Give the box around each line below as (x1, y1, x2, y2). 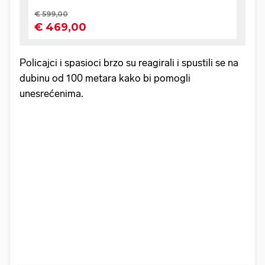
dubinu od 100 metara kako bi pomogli (20, 72, 190, 85)
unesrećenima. (20, 88, 83, 100)
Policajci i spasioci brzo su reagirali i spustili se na (20, 57, 238, 69)
